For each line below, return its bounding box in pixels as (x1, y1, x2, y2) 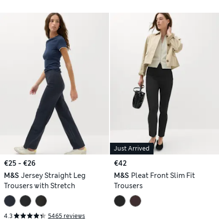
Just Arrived (114, 144, 150, 153)
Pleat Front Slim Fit (131, 171, 195, 180)
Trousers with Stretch (4, 181, 75, 190)
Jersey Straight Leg (21, 171, 86, 180)
